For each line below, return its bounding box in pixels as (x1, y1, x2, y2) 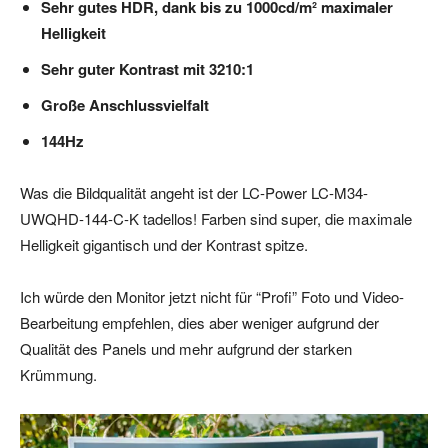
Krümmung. (20, 363, 97, 385)
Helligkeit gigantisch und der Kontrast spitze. (20, 233, 308, 255)
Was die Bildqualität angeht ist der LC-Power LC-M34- (20, 181, 368, 203)
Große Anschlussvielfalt (41, 93, 209, 116)
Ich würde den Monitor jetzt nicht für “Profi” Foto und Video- (20, 285, 404, 307)
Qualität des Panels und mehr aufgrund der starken (20, 337, 352, 359)
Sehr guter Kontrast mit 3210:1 (41, 57, 254, 80)
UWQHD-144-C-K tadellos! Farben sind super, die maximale (20, 207, 412, 229)
